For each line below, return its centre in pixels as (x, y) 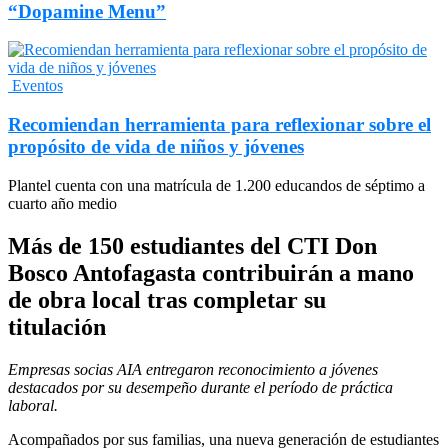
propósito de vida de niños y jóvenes (156, 146)
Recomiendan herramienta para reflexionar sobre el (219, 124)
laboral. (33, 405)
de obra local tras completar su (167, 299)
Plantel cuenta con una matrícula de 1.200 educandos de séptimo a (216, 185)
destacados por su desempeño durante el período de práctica (200, 387)
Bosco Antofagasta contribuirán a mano (211, 272)
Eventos (35, 86)
